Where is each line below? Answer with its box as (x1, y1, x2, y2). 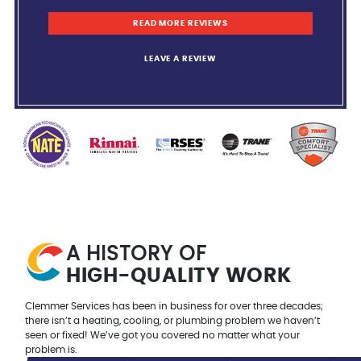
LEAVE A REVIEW (143, 55, 218, 64)
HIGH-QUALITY (65, 266, 221, 286)
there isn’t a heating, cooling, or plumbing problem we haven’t (25, 316, 321, 326)
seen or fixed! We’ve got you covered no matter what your (25, 330, 301, 341)
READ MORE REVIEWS (133, 19, 228, 27)
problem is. (25, 345, 78, 355)
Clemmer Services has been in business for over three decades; (25, 301, 324, 312)
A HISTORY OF (65, 244, 207, 264)
